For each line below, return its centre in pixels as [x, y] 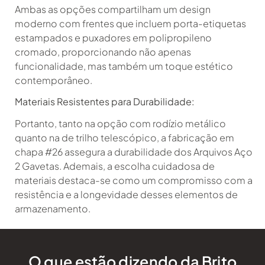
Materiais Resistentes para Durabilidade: [105, 102]
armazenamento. [53, 209]
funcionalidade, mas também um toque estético [124, 66]
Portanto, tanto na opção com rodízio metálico [120, 124]
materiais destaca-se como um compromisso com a [134, 180]
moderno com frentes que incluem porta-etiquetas [130, 23]
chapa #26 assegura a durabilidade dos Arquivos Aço [134, 152]
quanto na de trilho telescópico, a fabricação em [125, 138]
